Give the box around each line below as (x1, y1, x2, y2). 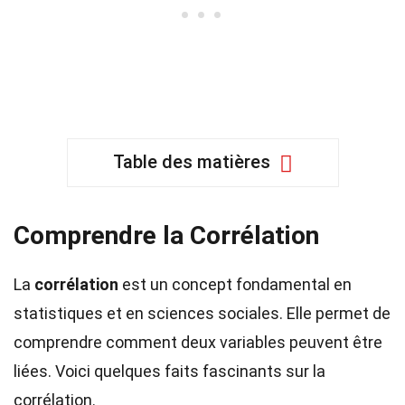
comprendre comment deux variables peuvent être (14, 333, 382, 352)
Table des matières (112, 151, 270, 173)
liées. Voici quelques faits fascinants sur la (14, 362, 325, 381)
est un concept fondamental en (118, 275, 352, 294)
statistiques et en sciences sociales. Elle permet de (14, 304, 391, 323)
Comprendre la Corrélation (14, 221, 319, 250)
